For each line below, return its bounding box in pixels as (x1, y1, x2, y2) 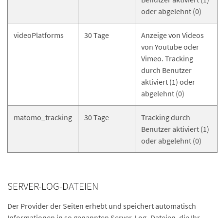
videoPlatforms (14, 30, 64, 40)
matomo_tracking (14, 112, 72, 122)
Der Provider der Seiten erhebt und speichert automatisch (7, 201, 196, 211)
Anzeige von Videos (141, 30, 204, 40)
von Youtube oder (141, 42, 199, 52)
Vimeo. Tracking (141, 54, 193, 63)
